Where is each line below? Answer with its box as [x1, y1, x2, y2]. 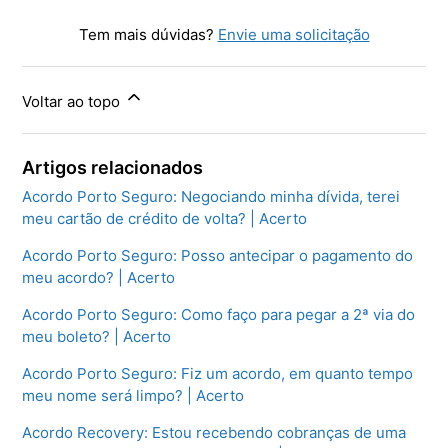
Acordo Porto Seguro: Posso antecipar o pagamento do [22, 246, 414, 266]
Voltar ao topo [22, 92, 125, 112]
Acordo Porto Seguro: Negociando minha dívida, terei [22, 187, 401, 207]
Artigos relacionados [22, 157, 204, 179]
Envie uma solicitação [217, 25, 370, 45]
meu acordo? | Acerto [22, 268, 176, 288]
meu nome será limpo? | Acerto [22, 386, 245, 406]
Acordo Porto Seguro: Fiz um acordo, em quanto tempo [22, 364, 414, 384]
